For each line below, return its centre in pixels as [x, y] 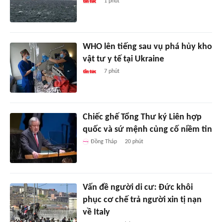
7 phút [111, 72]
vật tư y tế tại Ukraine [123, 59]
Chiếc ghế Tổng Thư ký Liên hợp [142, 117]
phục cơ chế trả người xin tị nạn [142, 200]
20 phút [134, 142]
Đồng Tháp [104, 142]
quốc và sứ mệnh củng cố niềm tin [147, 130]
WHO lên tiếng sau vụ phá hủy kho [147, 47]
